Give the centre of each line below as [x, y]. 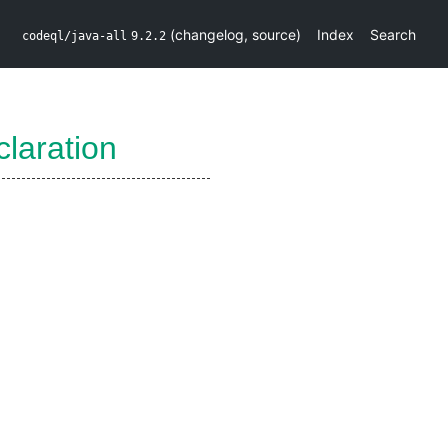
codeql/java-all [74, 35]
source [274, 34]
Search [393, 34]
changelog [209, 34]
